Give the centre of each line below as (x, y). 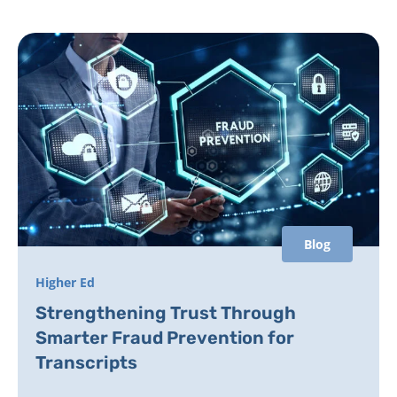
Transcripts (86, 362)
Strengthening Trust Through (166, 312)
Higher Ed (65, 282)
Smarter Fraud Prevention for (165, 337)
